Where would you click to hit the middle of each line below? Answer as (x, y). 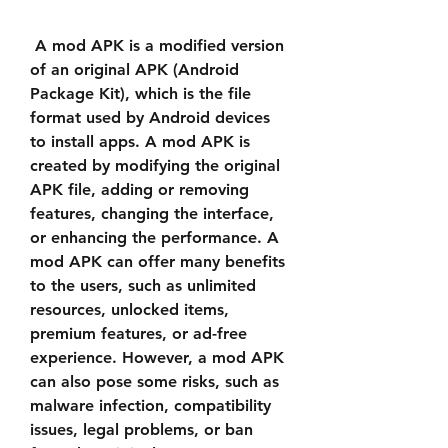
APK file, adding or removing (139, 189)
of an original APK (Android (134, 69)
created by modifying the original (155, 165)
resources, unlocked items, (129, 309)
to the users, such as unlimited (143, 285)
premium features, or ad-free (138, 333)
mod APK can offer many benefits (157, 261)
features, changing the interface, (152, 213)
